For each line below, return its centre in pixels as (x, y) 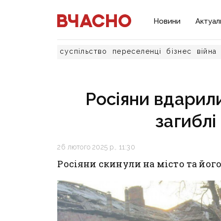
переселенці (137, 51)
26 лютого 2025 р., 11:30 (96, 147)
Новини (167, 21)
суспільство (84, 51)
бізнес (179, 51)
